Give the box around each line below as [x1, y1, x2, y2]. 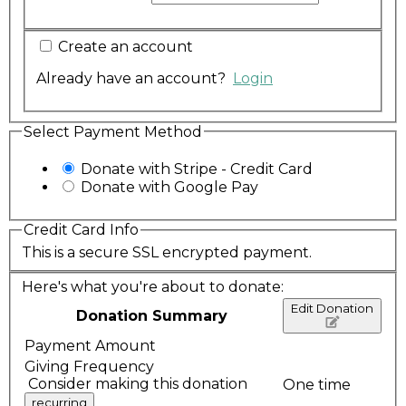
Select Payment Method [24, 122, 202, 140]
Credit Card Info [24, 221, 139, 239]
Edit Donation [291, 301, 373, 316]
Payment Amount [24, 337, 156, 355]
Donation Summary [76, 307, 227, 325]
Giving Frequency [24, 358, 154, 376]
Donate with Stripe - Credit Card [81, 160, 313, 179]
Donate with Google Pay [81, 179, 258, 197]
